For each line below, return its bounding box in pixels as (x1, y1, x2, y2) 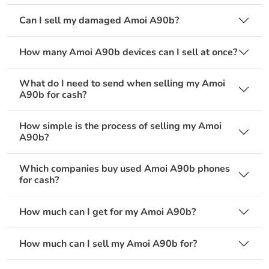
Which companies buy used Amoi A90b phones (19, 162, 230, 176)
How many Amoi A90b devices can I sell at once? (19, 45, 237, 59)
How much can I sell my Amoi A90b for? (19, 237, 197, 250)
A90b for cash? (19, 88, 86, 102)
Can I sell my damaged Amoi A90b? (19, 13, 179, 27)
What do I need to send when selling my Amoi (19, 77, 225, 91)
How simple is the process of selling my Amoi (19, 119, 222, 133)
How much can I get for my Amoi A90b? (19, 205, 196, 219)
